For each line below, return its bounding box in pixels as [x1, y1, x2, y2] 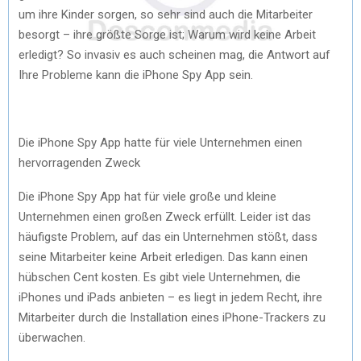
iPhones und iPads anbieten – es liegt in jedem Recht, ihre [19, 289, 322, 305]
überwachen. [19, 330, 85, 345]
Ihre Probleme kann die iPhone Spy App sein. [19, 67, 253, 82]
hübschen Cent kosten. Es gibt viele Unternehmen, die [19, 269, 301, 284]
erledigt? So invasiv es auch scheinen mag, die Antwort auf [19, 47, 330, 62]
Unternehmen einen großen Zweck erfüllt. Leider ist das [19, 209, 311, 224]
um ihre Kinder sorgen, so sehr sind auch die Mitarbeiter [19, 6, 313, 22]
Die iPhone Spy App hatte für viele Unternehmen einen [19, 135, 302, 150]
